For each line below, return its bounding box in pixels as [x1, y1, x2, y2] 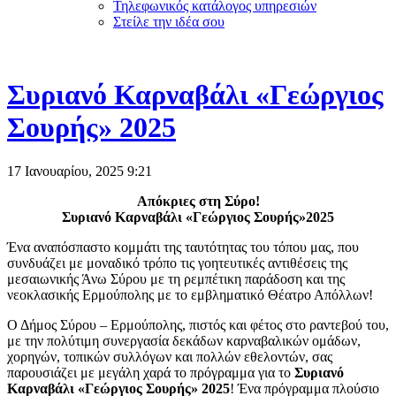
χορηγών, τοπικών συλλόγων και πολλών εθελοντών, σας [7, 348, 332, 364]
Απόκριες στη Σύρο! [136, 193, 260, 209]
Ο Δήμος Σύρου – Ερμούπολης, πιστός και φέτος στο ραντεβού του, [7, 316, 389, 332]
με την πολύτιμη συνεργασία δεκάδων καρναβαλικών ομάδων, [7, 332, 361, 348]
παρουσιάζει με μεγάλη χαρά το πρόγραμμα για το [7, 364, 294, 380]
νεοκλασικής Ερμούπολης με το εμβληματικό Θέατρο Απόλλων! [7, 286, 373, 302]
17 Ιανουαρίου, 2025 [7, 163, 127, 179]
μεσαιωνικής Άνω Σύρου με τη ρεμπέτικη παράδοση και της [7, 270, 345, 286]
